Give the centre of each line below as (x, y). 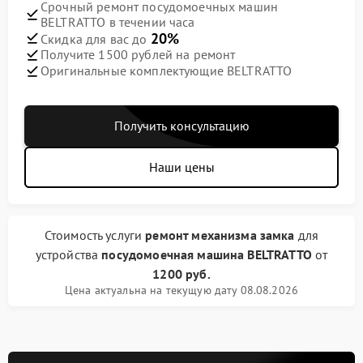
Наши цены (181, 167)
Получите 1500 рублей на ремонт (138, 55)
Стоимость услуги (95, 235)
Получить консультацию (181, 125)
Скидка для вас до (96, 38)
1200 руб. (181, 273)
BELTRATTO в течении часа (118, 21)
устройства (68, 254)
